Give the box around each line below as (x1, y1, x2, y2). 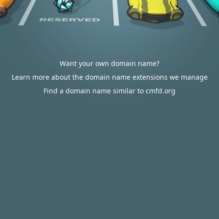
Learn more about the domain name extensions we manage (11, 72, 208, 82)
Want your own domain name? (60, 59, 159, 68)
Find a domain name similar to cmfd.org (44, 86, 175, 95)
